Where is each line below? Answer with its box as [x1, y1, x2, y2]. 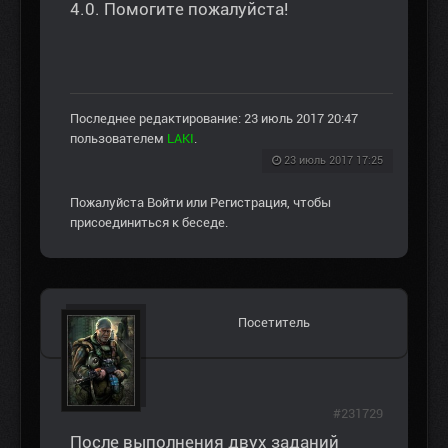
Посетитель [238, 315, 310, 331]
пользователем [70, 131, 167, 147]
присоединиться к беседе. [70, 215, 228, 231]
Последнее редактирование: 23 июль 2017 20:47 [70, 111, 358, 127]
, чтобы [287, 195, 331, 211]
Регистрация [210, 195, 287, 211]
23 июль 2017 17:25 [284, 154, 383, 168]
